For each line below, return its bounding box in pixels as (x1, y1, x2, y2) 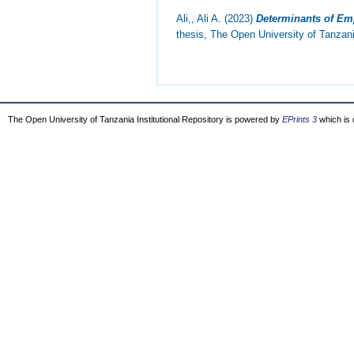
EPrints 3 (282, 115, 317, 124)
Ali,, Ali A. (176, 13, 222, 25)
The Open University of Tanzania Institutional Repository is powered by (8, 115, 282, 124)
